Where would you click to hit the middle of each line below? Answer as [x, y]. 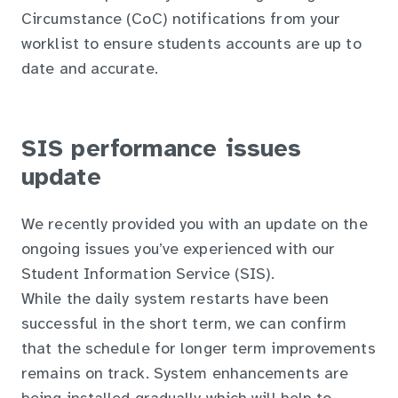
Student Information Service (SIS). [148, 275]
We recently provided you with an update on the [195, 225]
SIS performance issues [162, 151]
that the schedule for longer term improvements [199, 349]
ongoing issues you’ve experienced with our [179, 250]
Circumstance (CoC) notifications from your [181, 20]
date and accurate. [90, 69]
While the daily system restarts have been [175, 299]
